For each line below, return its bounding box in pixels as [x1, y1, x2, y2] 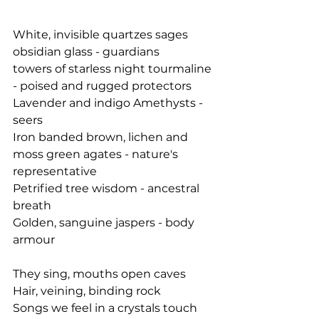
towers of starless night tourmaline [13, 62, 214, 75]
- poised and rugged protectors [13, 79, 192, 93]
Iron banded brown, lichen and [13, 130, 191, 144]
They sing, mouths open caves [13, 267, 186, 281]
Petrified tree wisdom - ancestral [13, 182, 202, 195]
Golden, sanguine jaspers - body [13, 216, 197, 229]
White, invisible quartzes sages [13, 28, 188, 41]
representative [13, 164, 97, 178]
